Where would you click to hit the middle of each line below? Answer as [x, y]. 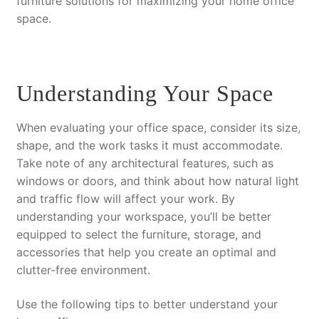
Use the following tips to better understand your [147, 304]
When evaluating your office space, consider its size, [158, 128]
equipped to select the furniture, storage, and [138, 235]
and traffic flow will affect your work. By [125, 199]
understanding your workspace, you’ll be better [143, 217]
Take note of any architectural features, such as [145, 163]
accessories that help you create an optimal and [146, 252]
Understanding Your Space [145, 94]
